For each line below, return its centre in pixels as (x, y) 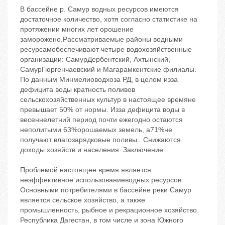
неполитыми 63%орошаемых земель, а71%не (96, 130)
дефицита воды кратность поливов (78, 90)
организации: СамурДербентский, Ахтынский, (95, 60)
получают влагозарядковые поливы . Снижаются (100, 140)
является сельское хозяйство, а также (83, 200)
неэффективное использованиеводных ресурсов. (102, 180)
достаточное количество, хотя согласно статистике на (109, 19)
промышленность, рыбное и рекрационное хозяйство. (109, 210)
